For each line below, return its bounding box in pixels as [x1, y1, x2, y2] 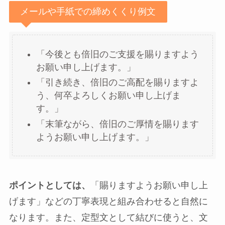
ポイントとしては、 [9, 180, 90, 190]
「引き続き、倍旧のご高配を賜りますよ [36, 77, 199, 88]
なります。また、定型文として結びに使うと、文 [9, 212, 208, 222]
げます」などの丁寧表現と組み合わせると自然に [9, 196, 208, 206]
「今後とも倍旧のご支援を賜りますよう [36, 49, 199, 59]
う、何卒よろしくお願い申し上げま [36, 90, 181, 101]
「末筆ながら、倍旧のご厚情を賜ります [36, 119, 199, 129]
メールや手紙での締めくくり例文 [20, 7, 156, 17]
